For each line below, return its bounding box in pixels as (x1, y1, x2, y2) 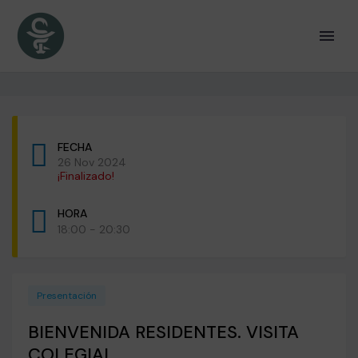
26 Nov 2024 (58, 155, 126, 169)
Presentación (37, 289, 97, 302)
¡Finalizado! (58, 169, 114, 183)
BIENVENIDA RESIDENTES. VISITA (28, 320, 299, 344)
